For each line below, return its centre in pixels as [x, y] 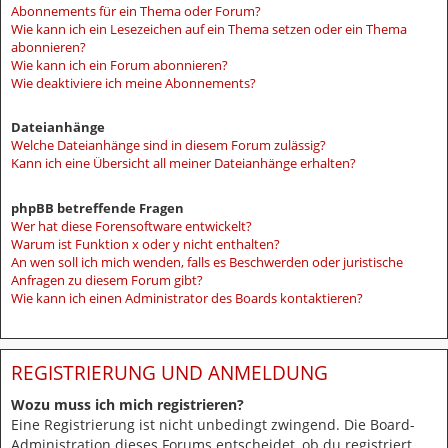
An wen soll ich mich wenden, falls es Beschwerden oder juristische [207, 261]
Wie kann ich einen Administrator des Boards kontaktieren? [187, 297]
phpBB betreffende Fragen [97, 207]
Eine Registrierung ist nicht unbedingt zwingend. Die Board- [213, 425]
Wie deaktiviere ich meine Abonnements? [133, 82]
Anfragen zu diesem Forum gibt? [107, 279]
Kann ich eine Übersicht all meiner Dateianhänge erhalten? [183, 163]
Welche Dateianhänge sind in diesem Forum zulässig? [168, 145]
